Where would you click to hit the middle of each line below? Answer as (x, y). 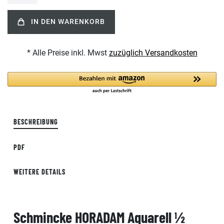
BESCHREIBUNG (36, 121)
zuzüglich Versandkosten (153, 52)
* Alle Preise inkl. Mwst (68, 52)
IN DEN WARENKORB (68, 22)
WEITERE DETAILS (39, 171)
